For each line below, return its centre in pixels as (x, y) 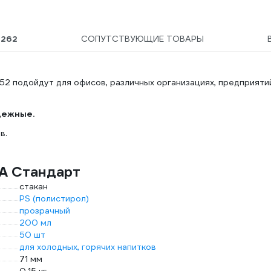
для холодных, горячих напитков (88, 247)
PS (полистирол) (54, 198)
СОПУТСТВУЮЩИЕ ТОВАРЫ (142, 39)
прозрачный (45, 211)
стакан (34, 186)
